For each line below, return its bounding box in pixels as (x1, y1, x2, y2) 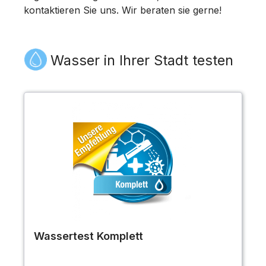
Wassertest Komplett (34, 230, 143, 243)
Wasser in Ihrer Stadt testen (50, 52, 233, 69)
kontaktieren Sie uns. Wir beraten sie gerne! (24, 4, 221, 17)
